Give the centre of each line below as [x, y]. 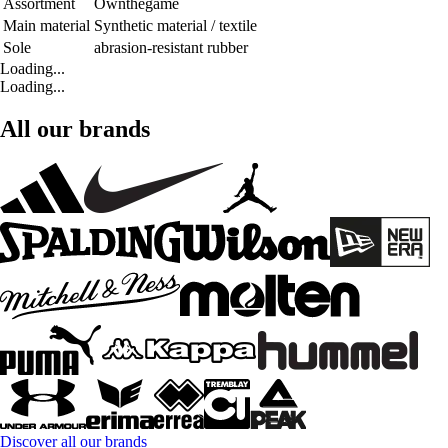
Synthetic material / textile [175, 25]
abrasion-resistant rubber [171, 47]
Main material [46, 25]
